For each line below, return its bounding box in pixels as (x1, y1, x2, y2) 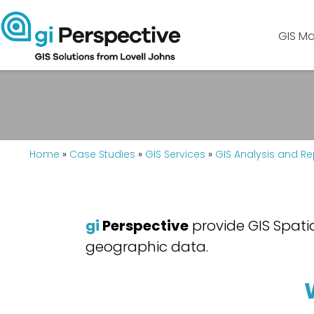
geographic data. (86, 237, 208, 257)
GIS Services (145, 147, 205, 161)
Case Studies (69, 147, 135, 161)
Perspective (100, 216, 189, 235)
